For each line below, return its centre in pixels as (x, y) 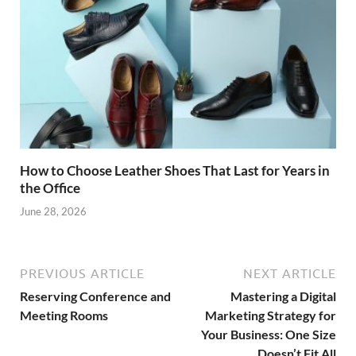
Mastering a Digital (283, 296)
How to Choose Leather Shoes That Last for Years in (175, 171)
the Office (50, 188)
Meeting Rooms (64, 315)
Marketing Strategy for (271, 315)
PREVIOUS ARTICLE (82, 273)
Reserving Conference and (95, 296)
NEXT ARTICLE (290, 273)
